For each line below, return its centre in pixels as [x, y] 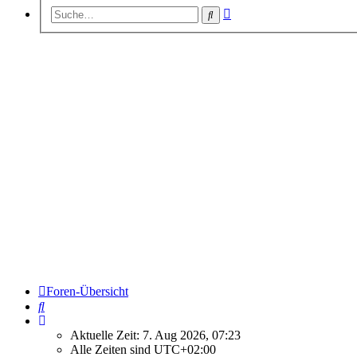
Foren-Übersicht [87, 291]
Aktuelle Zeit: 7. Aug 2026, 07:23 [155, 335]
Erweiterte [256, 10]
